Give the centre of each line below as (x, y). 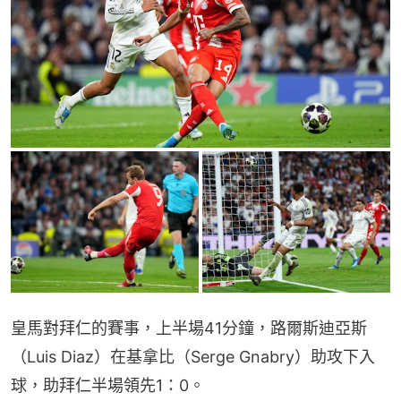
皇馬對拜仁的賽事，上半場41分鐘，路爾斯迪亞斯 (189, 328)
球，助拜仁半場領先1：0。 (108, 385)
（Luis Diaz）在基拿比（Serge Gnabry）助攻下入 (193, 356)
